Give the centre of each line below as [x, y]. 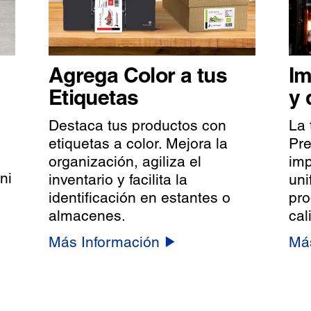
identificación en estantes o [139, 198]
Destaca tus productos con [137, 126]
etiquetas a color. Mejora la [138, 144]
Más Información [104, 242]
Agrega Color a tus [137, 75]
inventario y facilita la [118, 180]
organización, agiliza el [125, 162]
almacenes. [87, 216]
